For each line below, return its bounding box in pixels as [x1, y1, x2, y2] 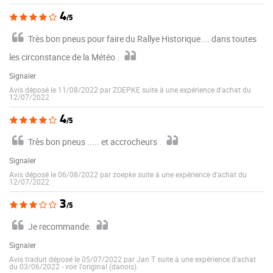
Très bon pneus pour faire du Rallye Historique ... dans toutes [28, 32, 257, 44]
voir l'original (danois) [65, 261, 136, 271]
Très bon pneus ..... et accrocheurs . [28, 135, 161, 147]
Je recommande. [28, 220, 91, 232]
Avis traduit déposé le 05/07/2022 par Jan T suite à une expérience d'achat [9, 253, 256, 264]
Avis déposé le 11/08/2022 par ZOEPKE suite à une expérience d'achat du [9, 84, 251, 94]
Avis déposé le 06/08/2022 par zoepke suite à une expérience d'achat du [9, 169, 247, 179]
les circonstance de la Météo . [9, 51, 119, 63]
